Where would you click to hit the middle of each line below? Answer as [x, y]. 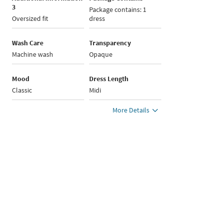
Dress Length [109, 79]
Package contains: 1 [118, 10]
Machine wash [33, 55]
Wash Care [28, 43]
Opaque [101, 55]
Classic [22, 90]
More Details [131, 110]
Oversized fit [30, 19]
